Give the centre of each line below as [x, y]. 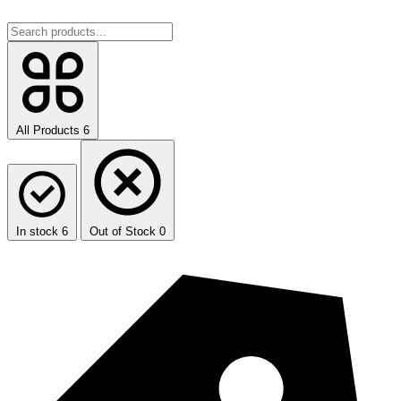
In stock [39, 231]
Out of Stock [124, 231]
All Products [50, 130]
